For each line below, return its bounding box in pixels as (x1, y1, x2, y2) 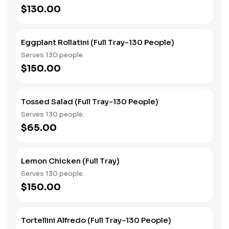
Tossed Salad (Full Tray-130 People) (21, 97, 158, 106)
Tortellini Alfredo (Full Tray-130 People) (21, 215, 171, 225)
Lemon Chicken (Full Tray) (21, 156, 120, 166)
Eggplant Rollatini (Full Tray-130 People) (21, 37, 174, 47)
